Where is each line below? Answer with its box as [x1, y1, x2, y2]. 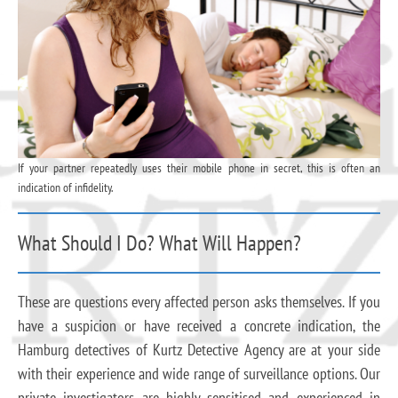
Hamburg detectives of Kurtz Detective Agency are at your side [18, 338, 380, 360]
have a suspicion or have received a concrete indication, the [18, 314, 380, 336]
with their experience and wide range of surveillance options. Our [18, 362, 380, 384]
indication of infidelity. [18, 179, 113, 195]
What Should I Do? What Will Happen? [18, 228, 301, 257]
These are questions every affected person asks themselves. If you [18, 291, 380, 312]
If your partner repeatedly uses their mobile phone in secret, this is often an [18, 159, 380, 176]
